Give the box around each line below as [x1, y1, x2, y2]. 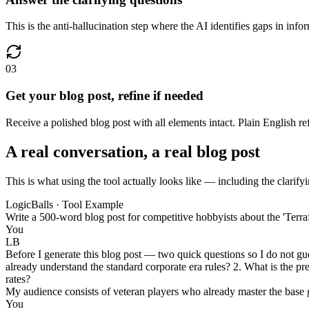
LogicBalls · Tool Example [6, 198, 123, 210]
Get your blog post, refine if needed [6, 88, 203, 103]
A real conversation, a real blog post [6, 142, 260, 161]
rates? [6, 272, 30, 285]
